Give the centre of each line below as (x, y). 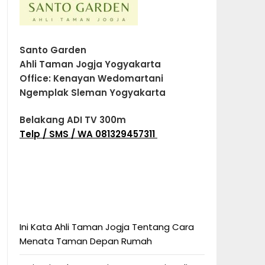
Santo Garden (53, 50)
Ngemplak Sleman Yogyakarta (92, 92)
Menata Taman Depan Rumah (85, 241)
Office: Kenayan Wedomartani (91, 78)
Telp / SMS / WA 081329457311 (88, 134)
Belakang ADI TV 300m (72, 120)
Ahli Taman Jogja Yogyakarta (90, 64)
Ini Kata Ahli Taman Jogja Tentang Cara (106, 227)
